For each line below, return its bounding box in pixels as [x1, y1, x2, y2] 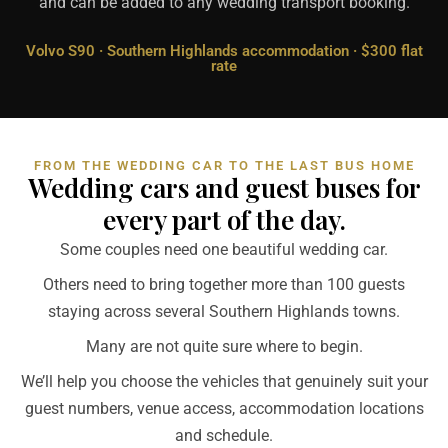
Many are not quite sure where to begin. [85, 337, 363, 357]
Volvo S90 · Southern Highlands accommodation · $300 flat [25, 42, 423, 61]
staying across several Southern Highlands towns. [48, 302, 400, 322]
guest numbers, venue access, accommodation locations [24, 399, 424, 419]
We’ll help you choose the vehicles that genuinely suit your [20, 372, 428, 392]
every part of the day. [102, 202, 346, 238]
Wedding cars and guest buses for [27, 170, 421, 206]
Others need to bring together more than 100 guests [43, 275, 405, 295]
